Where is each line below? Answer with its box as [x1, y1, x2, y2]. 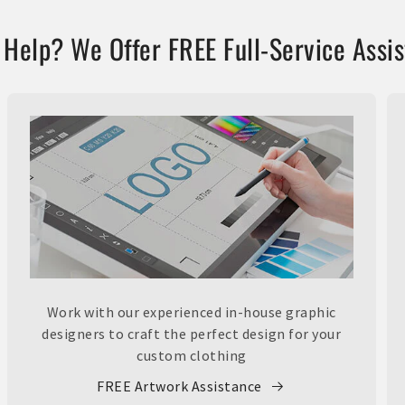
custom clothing [137, 345, 247, 364]
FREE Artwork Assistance [97, 376, 262, 395]
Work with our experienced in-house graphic [46, 302, 336, 321]
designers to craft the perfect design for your [42, 324, 342, 343]
